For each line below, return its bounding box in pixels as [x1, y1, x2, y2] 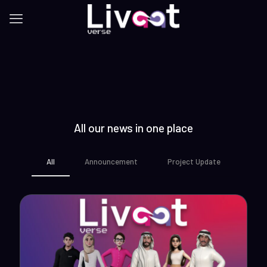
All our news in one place [74, 121, 193, 135]
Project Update [167, 157, 221, 166]
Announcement [85, 157, 138, 166]
